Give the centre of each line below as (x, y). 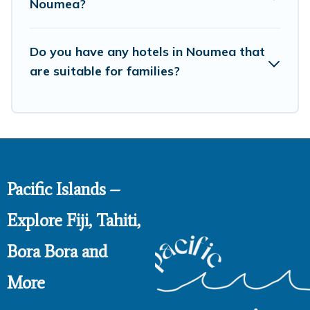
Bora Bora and (57, 252)
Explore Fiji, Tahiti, (74, 221)
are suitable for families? (105, 71)
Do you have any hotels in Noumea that (147, 52)
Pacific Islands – (63, 190)
